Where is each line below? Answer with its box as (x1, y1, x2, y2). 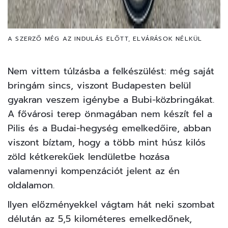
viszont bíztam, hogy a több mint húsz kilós (8, 135, 206, 150)
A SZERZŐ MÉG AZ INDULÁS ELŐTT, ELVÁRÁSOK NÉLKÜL (8, 34, 203, 44)
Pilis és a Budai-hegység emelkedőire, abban (8, 121, 211, 136)
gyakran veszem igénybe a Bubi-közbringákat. (8, 93, 214, 107)
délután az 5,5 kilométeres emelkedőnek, (8, 212, 192, 226)
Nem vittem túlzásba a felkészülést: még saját (8, 64, 214, 79)
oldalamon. (8, 178, 54, 193)
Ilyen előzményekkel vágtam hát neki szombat (8, 197, 215, 212)
